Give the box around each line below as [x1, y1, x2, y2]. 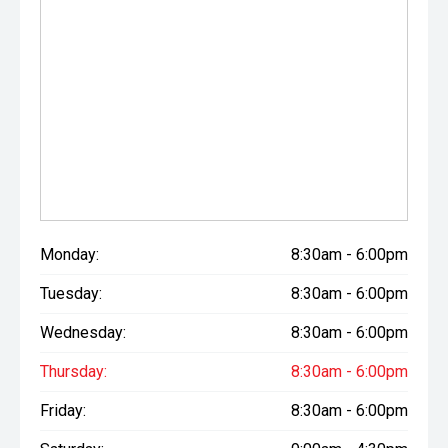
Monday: [40, 245, 99, 264]
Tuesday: [40, 284, 102, 303]
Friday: [40, 401, 86, 420]
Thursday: [40, 362, 107, 381]
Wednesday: [40, 323, 126, 342]
